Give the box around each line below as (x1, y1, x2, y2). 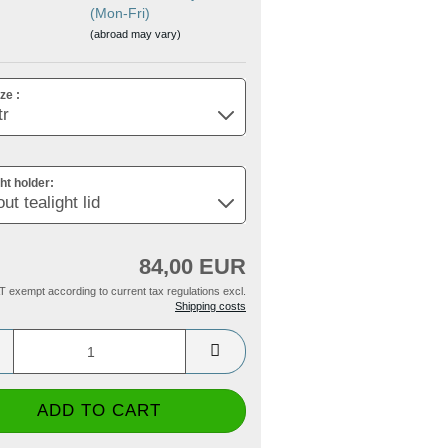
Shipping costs (175, 300, 246, 312)
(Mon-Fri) (89, 4, 150, 21)
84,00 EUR (139, 254, 246, 279)
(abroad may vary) (89, 27, 181, 40)
